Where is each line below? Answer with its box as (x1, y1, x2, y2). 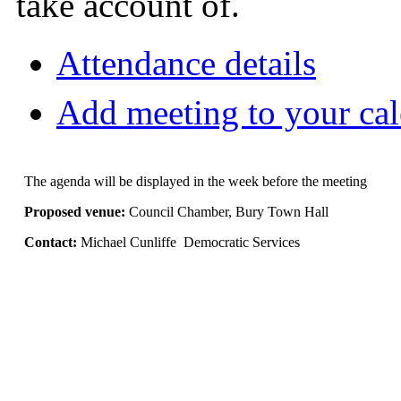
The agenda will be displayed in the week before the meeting (24, 174, 368, 190)
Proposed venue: (24, 204, 130, 220)
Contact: (24, 235, 81, 251)
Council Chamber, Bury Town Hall (129, 204, 329, 220)
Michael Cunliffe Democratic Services (81, 235, 301, 251)
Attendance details (56, 44, 316, 83)
